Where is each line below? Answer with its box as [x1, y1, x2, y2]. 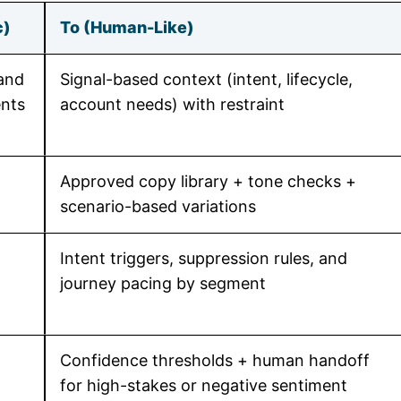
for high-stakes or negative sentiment [60, 376, 347, 395]
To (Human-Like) [60, 18, 194, 37]
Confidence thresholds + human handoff [60, 351, 370, 370]
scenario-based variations [60, 197, 256, 216]
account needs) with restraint [60, 95, 285, 114]
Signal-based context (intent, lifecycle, [60, 70, 353, 89]
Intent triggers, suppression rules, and [60, 249, 347, 268]
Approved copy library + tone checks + [60, 172, 356, 191]
